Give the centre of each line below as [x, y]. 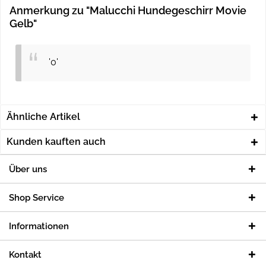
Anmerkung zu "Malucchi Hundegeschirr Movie [128, 10]
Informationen [39, 226]
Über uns [28, 169]
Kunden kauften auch [56, 141]
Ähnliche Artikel [43, 116]
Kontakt [25, 254]
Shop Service [37, 197]
